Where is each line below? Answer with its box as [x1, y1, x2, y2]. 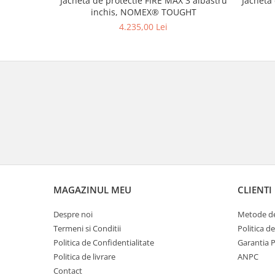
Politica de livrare [53, 251, 115, 263]
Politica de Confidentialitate [53, 237, 154, 249]
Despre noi [53, 209, 93, 220]
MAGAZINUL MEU [53, 184, 131, 196]
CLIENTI [238, 184, 272, 196]
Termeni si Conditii [53, 223, 121, 234]
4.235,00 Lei [119, 21, 168, 33]
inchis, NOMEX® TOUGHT [90, 6, 196, 18]
